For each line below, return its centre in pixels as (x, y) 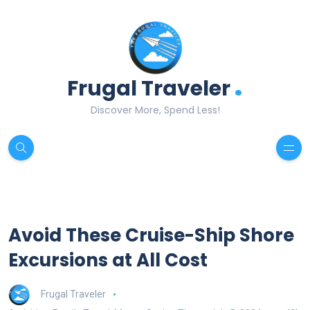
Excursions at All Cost (108, 261)
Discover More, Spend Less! (155, 110)
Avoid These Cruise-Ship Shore (151, 236)
